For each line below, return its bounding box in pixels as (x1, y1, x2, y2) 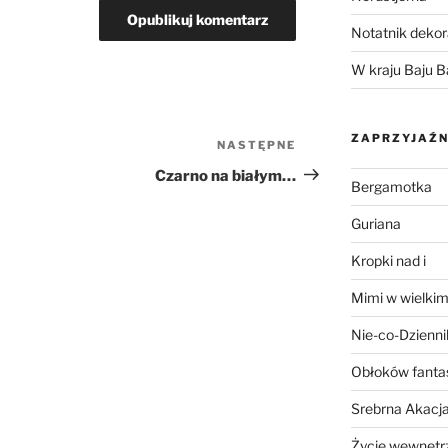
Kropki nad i (350, 252, 426, 270)
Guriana (350, 215, 401, 233)
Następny (295, 137, 371, 157)
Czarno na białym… (155, 166, 297, 185)
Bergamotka (350, 178, 432, 196)
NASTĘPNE (217, 137, 297, 152)
